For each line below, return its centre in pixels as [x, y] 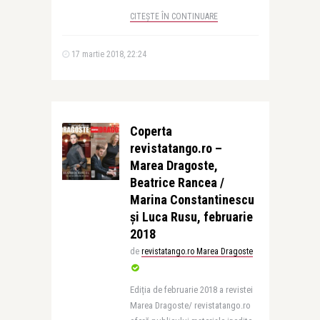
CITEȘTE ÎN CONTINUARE [174, 16]
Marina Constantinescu [192, 200]
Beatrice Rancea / [177, 182]
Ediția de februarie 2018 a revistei [191, 290]
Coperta [151, 131]
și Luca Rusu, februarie [191, 217]
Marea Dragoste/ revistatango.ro [190, 305]
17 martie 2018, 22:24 [107, 54]
